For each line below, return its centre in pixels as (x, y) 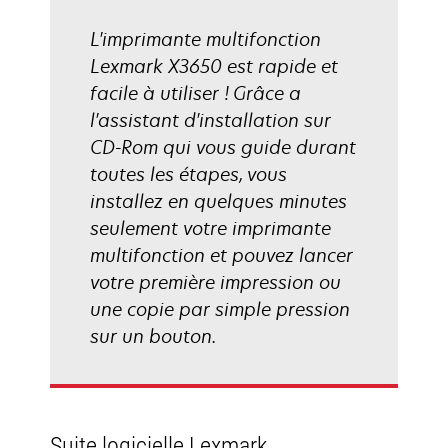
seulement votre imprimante (210, 228)
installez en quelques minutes (218, 201)
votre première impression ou (215, 282)
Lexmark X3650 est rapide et (214, 66)
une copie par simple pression (220, 309)
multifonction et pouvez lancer (221, 255)
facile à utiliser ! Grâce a (195, 93)
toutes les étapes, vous (188, 174)
